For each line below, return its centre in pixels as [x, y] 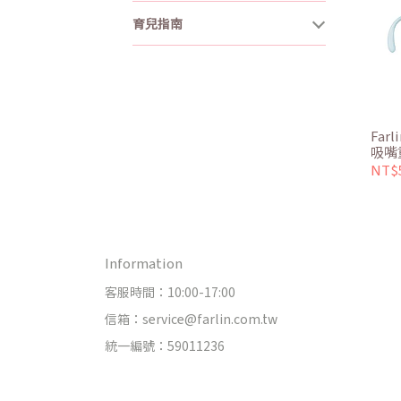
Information [144, 263]
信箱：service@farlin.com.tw [191, 319]
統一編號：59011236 [165, 346]
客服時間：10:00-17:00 [170, 292]
